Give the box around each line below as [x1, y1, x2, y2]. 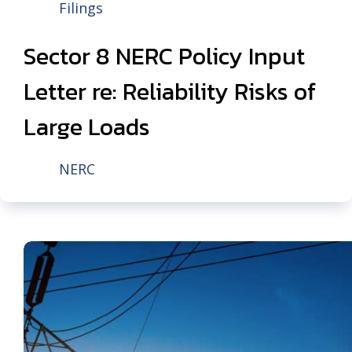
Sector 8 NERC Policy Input [24, 38, 305, 74]
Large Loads [24, 109, 150, 145]
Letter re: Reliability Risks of [24, 74, 316, 109]
